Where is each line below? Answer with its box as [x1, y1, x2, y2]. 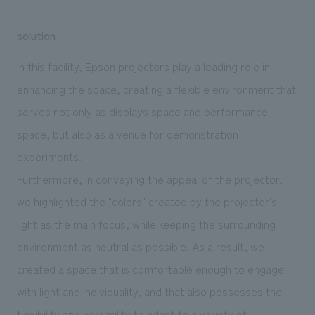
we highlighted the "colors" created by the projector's [16, 192, 277, 210]
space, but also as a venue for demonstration [16, 124, 238, 142]
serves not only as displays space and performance [16, 102, 268, 120]
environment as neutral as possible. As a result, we [16, 237, 264, 255]
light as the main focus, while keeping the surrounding [16, 214, 276, 232]
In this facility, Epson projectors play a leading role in [16, 57, 270, 75]
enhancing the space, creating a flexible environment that [16, 79, 296, 97]
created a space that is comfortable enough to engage [16, 259, 284, 277]
